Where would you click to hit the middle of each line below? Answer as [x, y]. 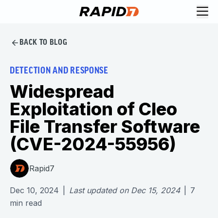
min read [26, 203]
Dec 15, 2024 [155, 190]
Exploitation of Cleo [93, 109]
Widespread [62, 91]
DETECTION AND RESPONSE [59, 71]
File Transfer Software [105, 127]
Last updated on [99, 190]
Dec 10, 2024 [34, 190]
